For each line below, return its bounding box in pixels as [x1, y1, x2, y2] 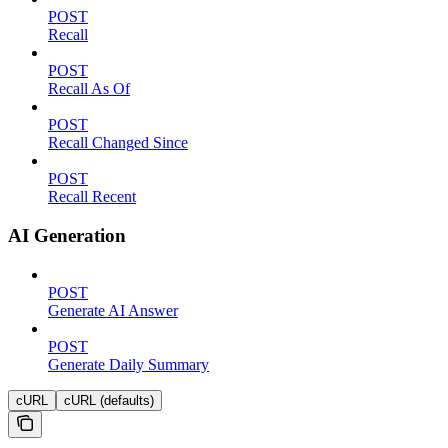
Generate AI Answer [48, 301, 178, 319]
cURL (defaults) [64, 392, 154, 408]
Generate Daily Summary [48, 355, 209, 373]
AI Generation [8, 225, 126, 247]
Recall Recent [48, 188, 136, 206]
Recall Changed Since [48, 134, 188, 152]
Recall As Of [48, 80, 130, 98]
